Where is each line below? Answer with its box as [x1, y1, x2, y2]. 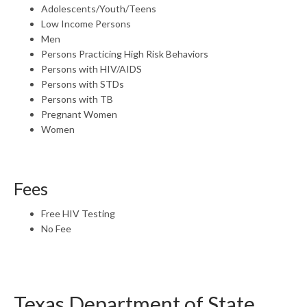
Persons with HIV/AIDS [41, 63, 142, 75]
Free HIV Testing [41, 208, 115, 219]
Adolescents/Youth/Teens [41, 3, 156, 14]
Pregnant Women [41, 108, 117, 120]
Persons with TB [41, 93, 113, 105]
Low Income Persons [41, 18, 131, 29]
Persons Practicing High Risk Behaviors [41, 48, 208, 60]
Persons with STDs [41, 78, 124, 90]
